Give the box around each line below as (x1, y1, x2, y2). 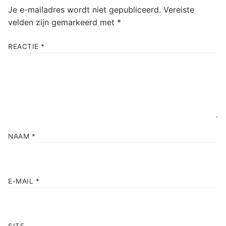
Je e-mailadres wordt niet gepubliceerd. (8, 4, 161, 15)
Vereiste (163, 4, 194, 15)
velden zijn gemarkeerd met (8, 17, 117, 27)
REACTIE (8, 42, 41, 51)
